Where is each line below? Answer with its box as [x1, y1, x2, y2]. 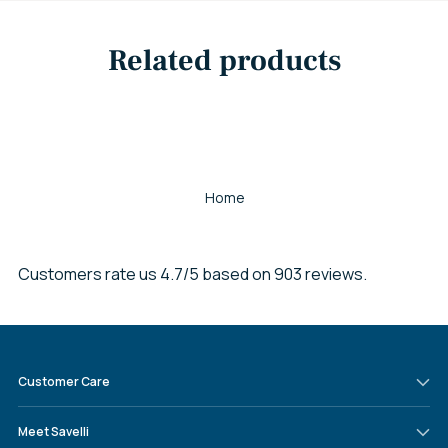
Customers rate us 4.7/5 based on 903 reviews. [18, 262, 367, 285]
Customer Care [18, 373, 110, 390]
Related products [107, 40, 341, 80]
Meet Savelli [18, 423, 89, 440]
